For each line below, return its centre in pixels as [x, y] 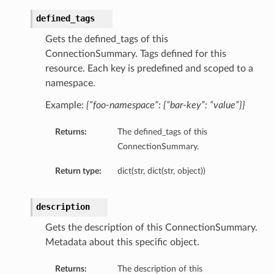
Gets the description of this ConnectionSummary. [151, 228]
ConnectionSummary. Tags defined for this [135, 54]
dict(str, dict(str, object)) [161, 171]
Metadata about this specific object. [122, 243]
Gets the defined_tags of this [106, 39]
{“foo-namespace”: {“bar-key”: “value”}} [165, 106]
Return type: [78, 171]
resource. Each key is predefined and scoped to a [149, 69]
